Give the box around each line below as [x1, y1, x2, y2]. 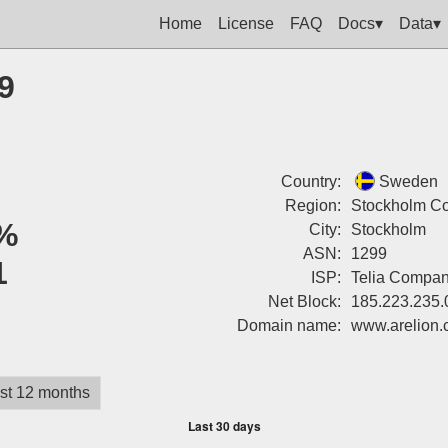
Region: [284, 197, 341, 214]
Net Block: [267, 293, 341, 310]
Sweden [378, 173, 438, 190]
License [218, 14, 274, 32]
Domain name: [236, 317, 341, 334]
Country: [280, 173, 341, 190]
